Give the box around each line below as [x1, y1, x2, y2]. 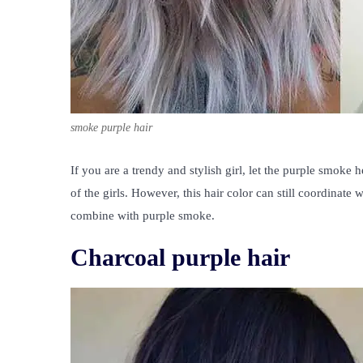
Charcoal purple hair [70, 243, 290, 271]
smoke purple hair [70, 122, 152, 135]
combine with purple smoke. [70, 208, 215, 222]
